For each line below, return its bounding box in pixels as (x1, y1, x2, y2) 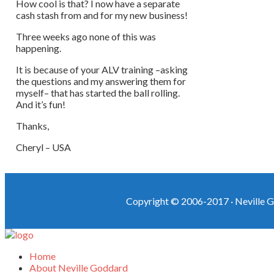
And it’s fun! (16, 98, 65, 110)
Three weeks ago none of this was (16, 30, 156, 42)
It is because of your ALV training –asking (16, 63, 188, 75)
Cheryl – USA (16, 141, 71, 153)
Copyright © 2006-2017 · (125, 195, 235, 207)
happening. (16, 42, 61, 54)
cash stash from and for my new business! (16, 9, 188, 21)
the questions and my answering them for (16, 75, 186, 87)
